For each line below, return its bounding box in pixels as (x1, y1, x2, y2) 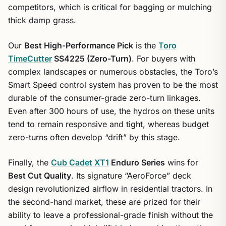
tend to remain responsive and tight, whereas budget (8, 119, 209, 129)
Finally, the (8, 157, 51, 167)
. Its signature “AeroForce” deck (71, 171, 191, 181)
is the (133, 40, 158, 50)
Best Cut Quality (8, 171, 71, 181)
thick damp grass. (8, 15, 76, 25)
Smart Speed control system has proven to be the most (8, 80, 218, 90)
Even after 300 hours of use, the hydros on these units (8, 106, 214, 116)
